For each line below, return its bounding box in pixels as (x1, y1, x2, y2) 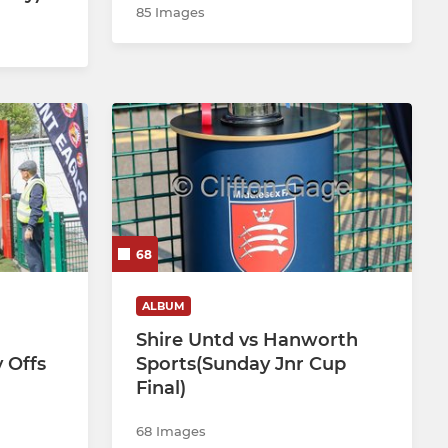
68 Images (136, 422, 206, 439)
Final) (136, 376, 186, 399)
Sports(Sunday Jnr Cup (136, 352, 346, 375)
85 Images (136, 4, 205, 21)
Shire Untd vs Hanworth (136, 328, 358, 351)
